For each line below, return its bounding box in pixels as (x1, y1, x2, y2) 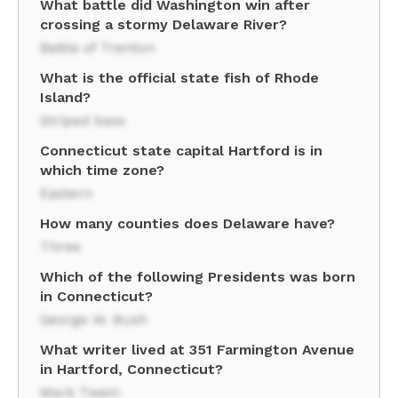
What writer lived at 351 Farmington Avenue (40, 341, 354, 358)
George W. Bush (40, 311, 147, 328)
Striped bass (40, 112, 125, 129)
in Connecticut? (40, 288, 153, 305)
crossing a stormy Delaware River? (40, 16, 287, 33)
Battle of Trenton (40, 39, 155, 56)
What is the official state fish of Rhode (40, 69, 319, 86)
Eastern (40, 185, 92, 202)
